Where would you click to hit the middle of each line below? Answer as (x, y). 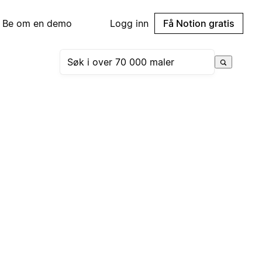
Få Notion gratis (199, 23)
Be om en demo (37, 23)
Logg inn (129, 23)
